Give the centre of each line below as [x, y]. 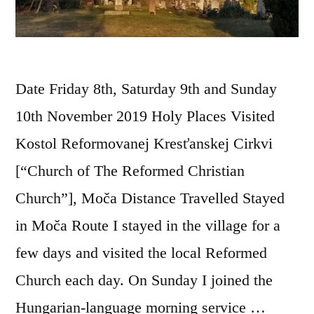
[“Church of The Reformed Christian [130, 171]
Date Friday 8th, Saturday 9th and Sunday [146, 89]
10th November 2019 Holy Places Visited [145, 116]
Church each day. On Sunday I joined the [144, 280]
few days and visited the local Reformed [141, 253]
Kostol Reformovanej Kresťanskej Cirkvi [144, 144]
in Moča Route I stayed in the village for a [148, 226]
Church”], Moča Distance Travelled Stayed [150, 198]
